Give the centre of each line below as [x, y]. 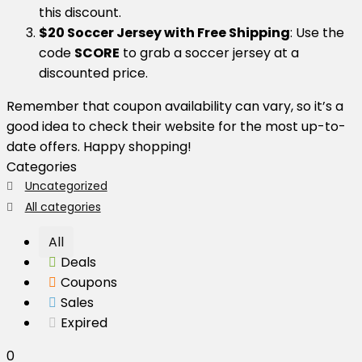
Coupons [89, 282]
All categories [63, 206]
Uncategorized [66, 185]
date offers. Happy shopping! [99, 146]
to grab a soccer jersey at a [209, 53]
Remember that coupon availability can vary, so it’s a [175, 106]
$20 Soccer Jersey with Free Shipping [164, 32]
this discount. [80, 12]
